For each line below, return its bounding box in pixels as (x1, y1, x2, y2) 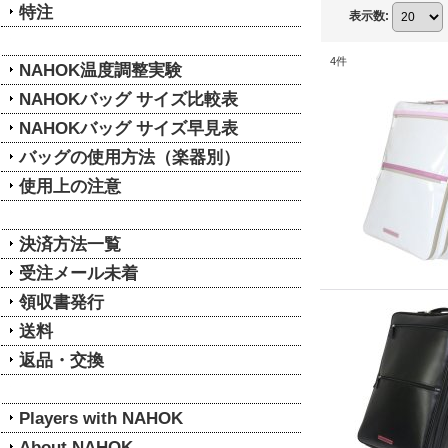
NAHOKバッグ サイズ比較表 (19, 89, 238, 109)
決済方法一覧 (19, 234, 121, 254)
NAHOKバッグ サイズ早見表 (19, 118, 238, 138)
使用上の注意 (19, 176, 121, 196)
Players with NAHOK (19, 408, 183, 428)
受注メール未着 (19, 263, 138, 283)
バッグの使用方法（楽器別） (19, 147, 240, 167)
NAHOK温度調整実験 (19, 60, 182, 80)
